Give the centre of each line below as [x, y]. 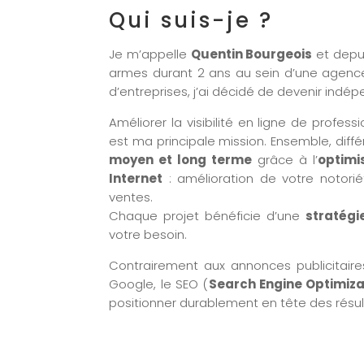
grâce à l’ [285, 160]
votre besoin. [148, 235]
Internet [136, 179]
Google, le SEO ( [159, 284]
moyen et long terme [181, 160]
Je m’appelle [150, 54]
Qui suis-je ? [191, 21]
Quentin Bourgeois [251, 54]
